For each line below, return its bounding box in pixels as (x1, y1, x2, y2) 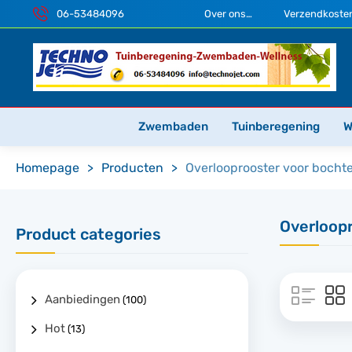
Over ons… (203, 7, 252, 20)
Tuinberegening (231, 119, 320, 134)
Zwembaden (137, 119, 208, 134)
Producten (101, 160, 163, 175)
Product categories (16, 225, 161, 244)
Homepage (16, 160, 79, 175)
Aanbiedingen (45, 292, 120, 306)
